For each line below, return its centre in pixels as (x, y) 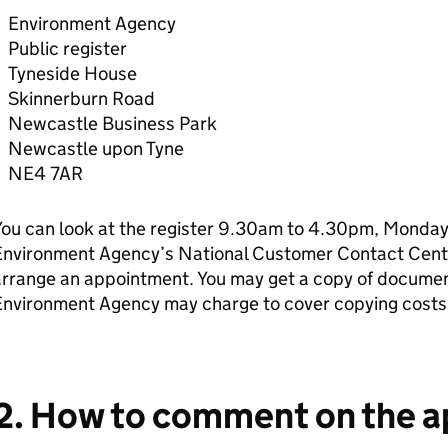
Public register (67, 48)
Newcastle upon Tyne (95, 148)
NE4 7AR (45, 173)
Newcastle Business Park (112, 123)
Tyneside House (72, 73)
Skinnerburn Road (81, 98)
